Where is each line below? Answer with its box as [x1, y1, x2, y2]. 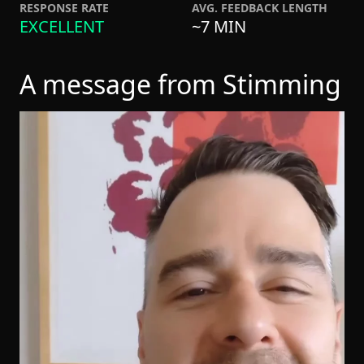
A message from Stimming [19, 67, 341, 102]
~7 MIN [191, 15, 246, 37]
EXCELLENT [19, 15, 104, 37]
